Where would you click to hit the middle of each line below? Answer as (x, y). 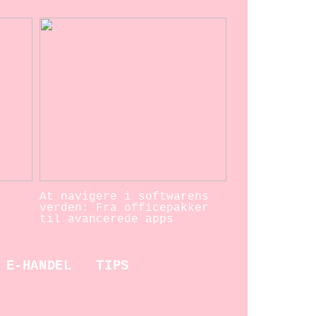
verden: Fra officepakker (124, 208)
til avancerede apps (107, 220)
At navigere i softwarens (124, 197)
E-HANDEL (39, 266)
